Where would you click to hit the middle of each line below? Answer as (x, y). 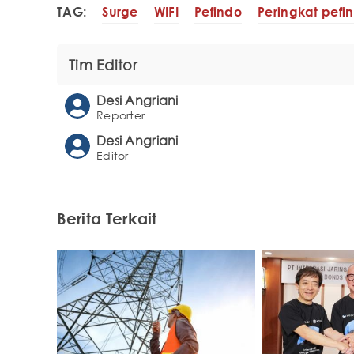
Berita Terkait (107, 218)
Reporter (121, 115)
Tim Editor (103, 64)
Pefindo (218, 12)
